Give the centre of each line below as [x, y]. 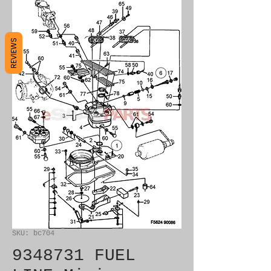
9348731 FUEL [74, 256]
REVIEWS [14, 53]
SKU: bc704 [33, 233]
